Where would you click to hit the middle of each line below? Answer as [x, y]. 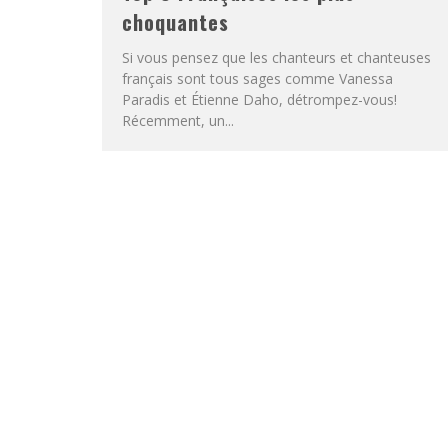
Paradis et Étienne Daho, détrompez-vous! [259, 99]
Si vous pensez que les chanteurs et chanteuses [276, 57]
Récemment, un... [178, 120]
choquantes [175, 22]
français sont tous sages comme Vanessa [257, 78]
